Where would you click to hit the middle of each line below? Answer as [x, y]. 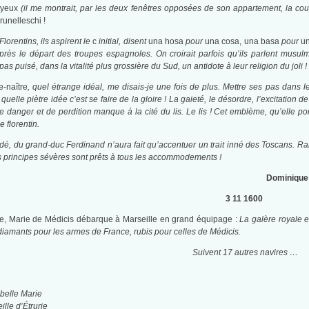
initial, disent [123, 42]
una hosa [167, 42]
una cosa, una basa [243, 42]
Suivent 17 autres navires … [246, 253]
